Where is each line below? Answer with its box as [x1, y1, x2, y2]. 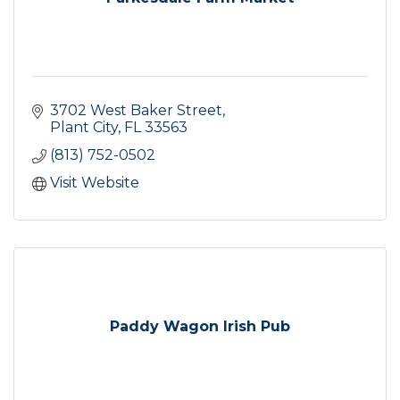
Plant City [50, 118, 118, 136]
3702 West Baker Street [50, 101, 222, 119]
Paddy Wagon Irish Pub [110, 317, 290, 335]
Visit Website [50, 173, 139, 191]
